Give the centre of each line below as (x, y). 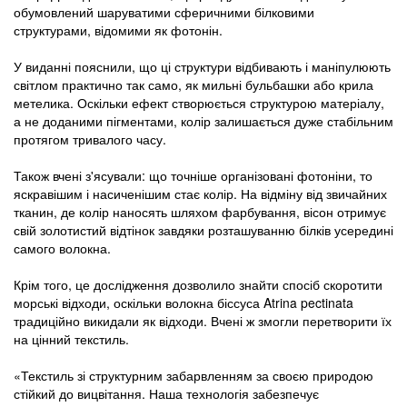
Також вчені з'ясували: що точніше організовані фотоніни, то (193, 176)
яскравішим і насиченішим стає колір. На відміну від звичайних (200, 194)
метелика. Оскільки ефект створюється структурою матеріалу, (199, 103)
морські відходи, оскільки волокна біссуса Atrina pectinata (184, 303)
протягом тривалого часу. (90, 139)
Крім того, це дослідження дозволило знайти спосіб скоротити (198, 285)
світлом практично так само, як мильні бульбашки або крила (194, 85)
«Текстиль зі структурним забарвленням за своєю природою (194, 376)
